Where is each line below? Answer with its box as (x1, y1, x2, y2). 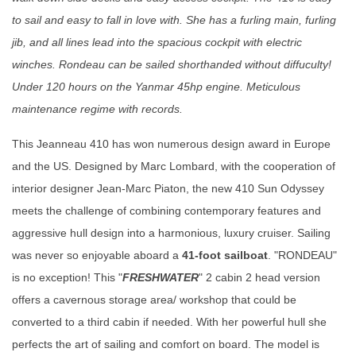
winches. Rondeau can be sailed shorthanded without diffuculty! (12, 57, 331, 71)
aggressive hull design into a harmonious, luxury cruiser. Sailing (12, 226, 331, 239)
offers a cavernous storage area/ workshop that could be (12, 292, 296, 306)
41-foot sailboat (182, 248, 268, 261)
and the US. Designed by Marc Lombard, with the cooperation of (12, 159, 335, 172)
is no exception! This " (12, 270, 122, 284)
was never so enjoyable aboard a (12, 248, 182, 261)
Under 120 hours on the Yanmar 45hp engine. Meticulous (12, 79, 300, 93)
